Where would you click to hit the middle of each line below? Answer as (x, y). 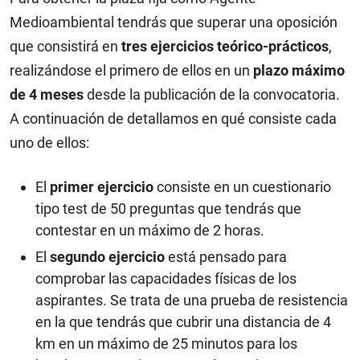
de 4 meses (47, 94)
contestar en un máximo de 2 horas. (150, 230)
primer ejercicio (102, 187)
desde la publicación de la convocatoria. (212, 94)
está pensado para (226, 257)
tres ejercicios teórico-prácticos (225, 46)
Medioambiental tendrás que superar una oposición (174, 22)
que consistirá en (65, 46)
